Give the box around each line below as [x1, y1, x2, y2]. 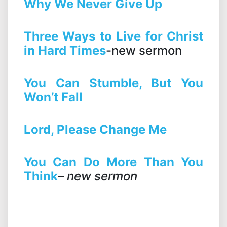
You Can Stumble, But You [24, 75, 203, 91]
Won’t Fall [24, 90, 83, 105]
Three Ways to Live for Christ [24, 29, 203, 44]
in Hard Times [24, 43, 106, 58]
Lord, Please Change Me [24, 122, 167, 137]
